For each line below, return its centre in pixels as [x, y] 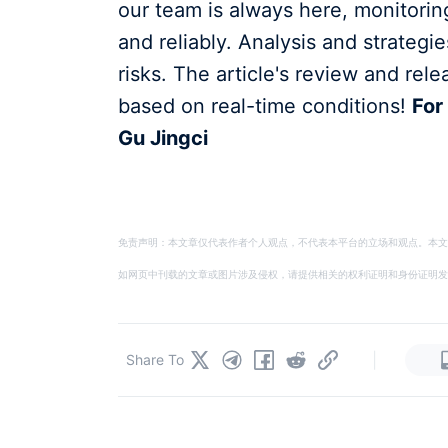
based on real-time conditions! [265, 106]
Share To [155, 359]
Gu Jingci [163, 138]
